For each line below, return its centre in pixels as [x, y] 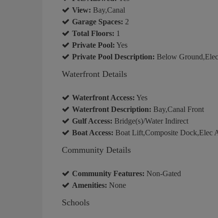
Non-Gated [163, 173]
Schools [76, 202]
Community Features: [108, 173]
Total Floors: [93, 33]
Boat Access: [93, 132]
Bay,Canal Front [178, 109]
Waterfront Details [94, 74]
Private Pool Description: [113, 56]
